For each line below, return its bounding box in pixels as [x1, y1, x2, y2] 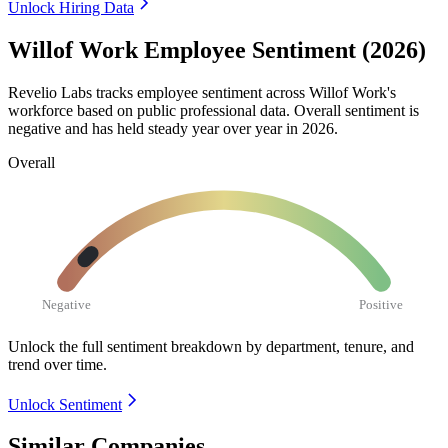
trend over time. [8, 355, 107, 373]
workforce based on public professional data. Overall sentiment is [8, 101, 419, 119]
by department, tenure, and [246, 337, 414, 355]
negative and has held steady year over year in [8, 119, 302, 137]
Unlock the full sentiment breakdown [8, 337, 242, 355]
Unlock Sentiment [8, 395, 122, 413]
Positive [359, 296, 404, 312]
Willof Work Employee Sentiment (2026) [8, 37, 426, 64]
